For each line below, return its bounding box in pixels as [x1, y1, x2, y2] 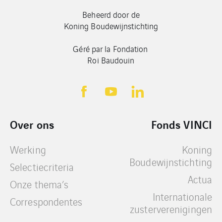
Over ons [10, 116, 54, 132]
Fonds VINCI [151, 116, 212, 132]
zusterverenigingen [130, 202, 212, 216]
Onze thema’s [10, 177, 69, 191]
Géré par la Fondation [73, 43, 149, 55]
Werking [10, 142, 46, 157]
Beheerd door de [82, 8, 140, 20]
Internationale [152, 189, 212, 204]
